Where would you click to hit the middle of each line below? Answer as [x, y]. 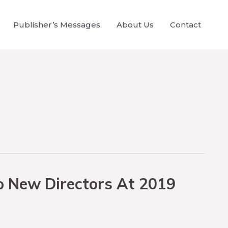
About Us [135, 24]
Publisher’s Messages [57, 24]
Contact [186, 24]
